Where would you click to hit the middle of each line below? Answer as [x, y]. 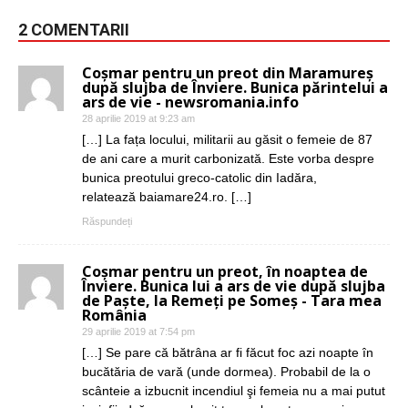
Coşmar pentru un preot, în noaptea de [225, 272]
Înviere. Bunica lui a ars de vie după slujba [234, 286]
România [114, 316]
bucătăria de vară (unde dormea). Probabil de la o [226, 372]
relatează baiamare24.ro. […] [167, 197]
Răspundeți [107, 222]
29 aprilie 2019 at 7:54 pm [138, 332]
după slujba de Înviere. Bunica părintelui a [235, 88]
